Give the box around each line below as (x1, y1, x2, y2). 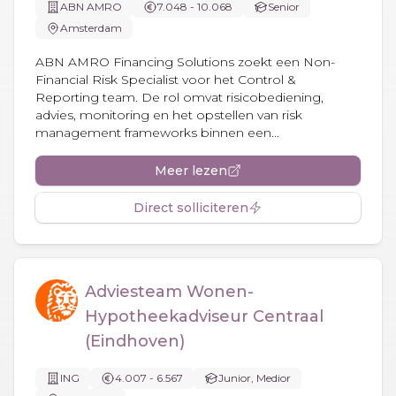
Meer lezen (155, 162, 227, 179)
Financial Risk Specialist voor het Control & (35, 71, 296, 88)
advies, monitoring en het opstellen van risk (35, 106, 302, 123)
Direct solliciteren (133, 199, 248, 216)
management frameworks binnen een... (35, 124, 279, 141)
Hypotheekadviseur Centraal (85, 306, 324, 326)
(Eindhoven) (85, 331, 185, 351)
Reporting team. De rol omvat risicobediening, (35, 88, 324, 105)
